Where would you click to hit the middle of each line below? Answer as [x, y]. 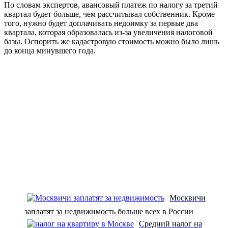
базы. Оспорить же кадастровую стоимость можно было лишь [112, 41]
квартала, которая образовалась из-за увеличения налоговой [108, 32]
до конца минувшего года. [50, 50]
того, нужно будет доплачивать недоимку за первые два [101, 23]
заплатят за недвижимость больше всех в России [109, 211]
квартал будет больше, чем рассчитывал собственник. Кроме [109, 14]
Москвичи [188, 197]
